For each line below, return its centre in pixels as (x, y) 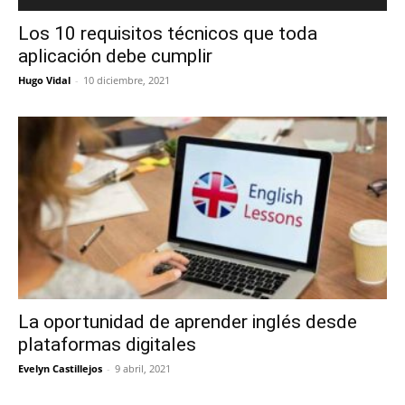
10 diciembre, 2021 (127, 80)
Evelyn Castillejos (60, 368)
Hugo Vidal (44, 80)
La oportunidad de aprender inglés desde (188, 321)
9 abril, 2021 (143, 368)
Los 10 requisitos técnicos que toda (168, 34)
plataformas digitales (107, 344)
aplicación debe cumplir (115, 57)
